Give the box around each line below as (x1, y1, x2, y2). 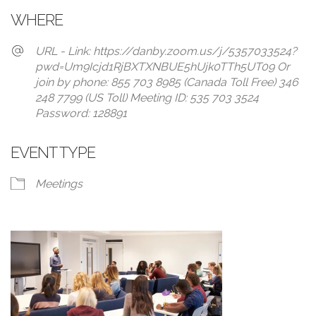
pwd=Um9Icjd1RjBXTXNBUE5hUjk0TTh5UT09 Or (35, 60, 290, 73)
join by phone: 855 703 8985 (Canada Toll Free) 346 (35, 75, 298, 89)
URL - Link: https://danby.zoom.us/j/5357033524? (35, 44, 297, 58)
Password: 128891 (35, 107, 127, 120)
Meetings (35, 177, 83, 190)
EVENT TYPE (11, 143, 95, 162)
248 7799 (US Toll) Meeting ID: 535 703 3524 (35, 91, 259, 104)
